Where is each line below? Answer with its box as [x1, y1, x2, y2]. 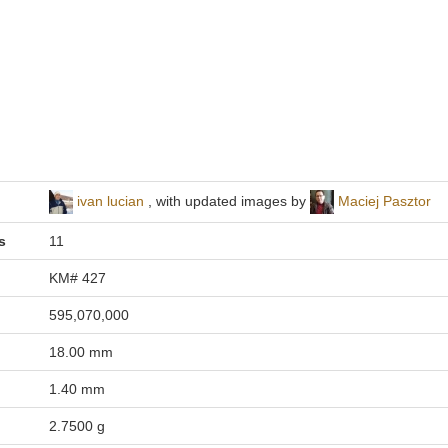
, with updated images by [143, 192, 310, 209]
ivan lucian [76, 192, 144, 209]
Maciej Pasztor [337, 192, 431, 209]
